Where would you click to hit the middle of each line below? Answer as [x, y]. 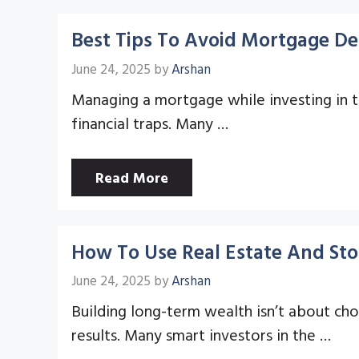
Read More [132, 177]
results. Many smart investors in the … [201, 334]
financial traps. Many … [150, 122]
